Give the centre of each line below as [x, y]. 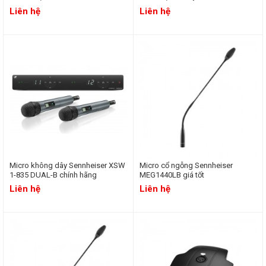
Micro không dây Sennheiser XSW [67, 165]
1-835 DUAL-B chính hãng [53, 175]
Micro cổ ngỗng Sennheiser [186, 165]
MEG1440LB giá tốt [172, 175]
